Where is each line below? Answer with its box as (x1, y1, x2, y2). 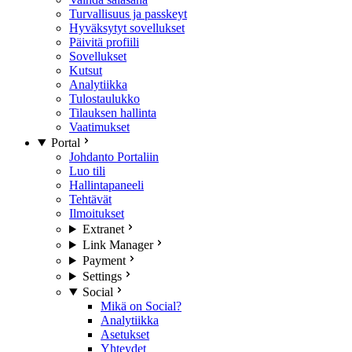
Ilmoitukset (69, 207, 124, 220)
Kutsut (69, 64, 102, 77)
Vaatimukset (69, 120, 130, 134)
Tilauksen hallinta (69, 106, 156, 119)
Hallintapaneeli (69, 178, 144, 192)
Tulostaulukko (69, 92, 140, 105)
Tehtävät (69, 192, 112, 206)
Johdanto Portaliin (69, 150, 159, 163)
